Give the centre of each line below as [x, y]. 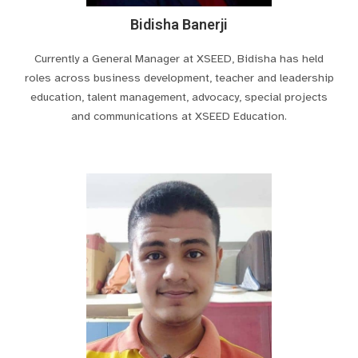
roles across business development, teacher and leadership [179, 78]
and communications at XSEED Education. [179, 116]
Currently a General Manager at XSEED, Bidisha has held [179, 59]
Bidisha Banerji [179, 25]
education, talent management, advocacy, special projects [179, 97]
